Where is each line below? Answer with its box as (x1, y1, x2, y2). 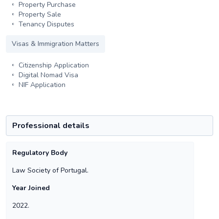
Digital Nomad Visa (17, 70, 78, 80)
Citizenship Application (17, 61, 89, 70)
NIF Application (17, 80, 66, 89)
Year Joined (12, 183, 50, 193)
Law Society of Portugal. (12, 166, 88, 175)
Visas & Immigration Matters (12, 39, 99, 48)
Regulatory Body (12, 148, 67, 157)
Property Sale (17, 10, 61, 19)
